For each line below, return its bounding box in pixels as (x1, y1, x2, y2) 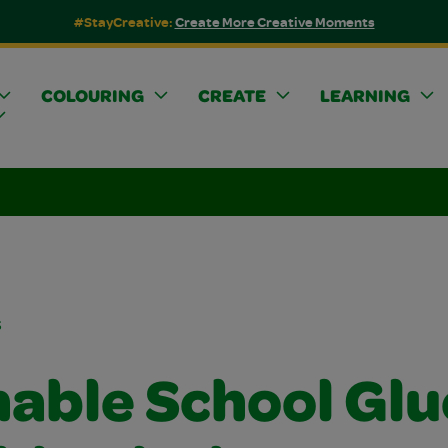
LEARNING (319, 88, 410, 107)
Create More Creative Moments (174, 12, 375, 31)
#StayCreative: (73, 12, 175, 31)
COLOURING (40, 88, 144, 107)
